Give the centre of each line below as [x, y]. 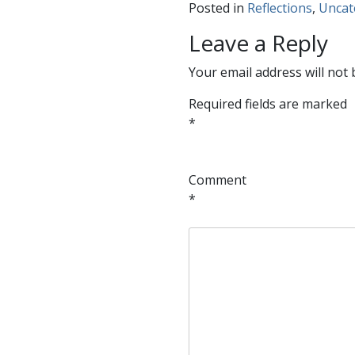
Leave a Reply [258, 43]
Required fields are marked [267, 104]
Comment [217, 180]
